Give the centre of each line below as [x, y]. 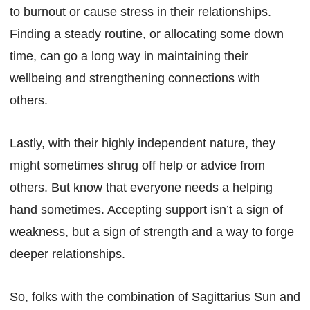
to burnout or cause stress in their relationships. [140, 11]
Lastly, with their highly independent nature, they [143, 143]
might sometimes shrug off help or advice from [137, 165]
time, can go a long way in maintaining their [129, 56]
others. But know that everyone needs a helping [141, 187]
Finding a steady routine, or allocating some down [147, 34]
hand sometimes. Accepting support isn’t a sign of [146, 209]
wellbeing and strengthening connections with [135, 78]
